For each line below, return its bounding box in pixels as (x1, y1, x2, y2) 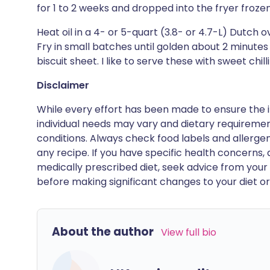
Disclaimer (37, 78, 89, 92)
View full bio (161, 225, 216, 239)
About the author (52, 224, 154, 240)
